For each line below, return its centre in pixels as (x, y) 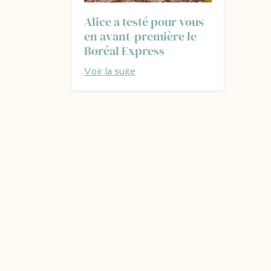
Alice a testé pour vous (144, 21)
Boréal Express (124, 51)
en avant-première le (140, 36)
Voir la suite (110, 71)
